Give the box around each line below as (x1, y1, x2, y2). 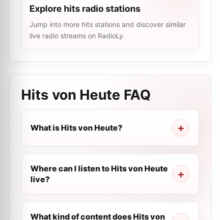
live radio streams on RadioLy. (29, 31, 125, 40)
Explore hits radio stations (29, 3, 140, 14)
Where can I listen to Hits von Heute (30, 164, 168, 173)
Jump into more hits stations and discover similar (29, 20, 186, 28)
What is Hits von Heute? (30, 123, 122, 133)
